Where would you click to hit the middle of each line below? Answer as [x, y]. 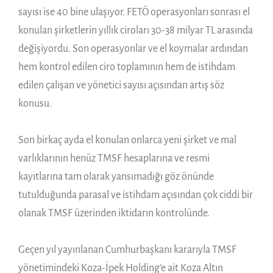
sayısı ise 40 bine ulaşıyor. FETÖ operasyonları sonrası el [134, 12]
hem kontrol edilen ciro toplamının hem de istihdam [127, 67]
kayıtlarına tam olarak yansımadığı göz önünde [116, 176]
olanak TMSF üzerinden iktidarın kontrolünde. [114, 213]
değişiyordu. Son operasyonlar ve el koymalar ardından [133, 48]
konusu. [35, 103]
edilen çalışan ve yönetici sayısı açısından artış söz [121, 85]
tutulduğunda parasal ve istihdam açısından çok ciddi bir [136, 195]
